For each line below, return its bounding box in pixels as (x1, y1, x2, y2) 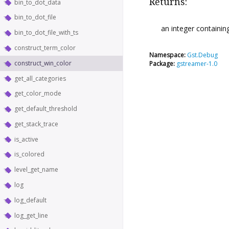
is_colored (14, 150, 44, 159)
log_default (14, 195, 47, 204)
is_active (14, 134, 38, 144)
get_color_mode (14, 89, 61, 98)
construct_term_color (14, 43, 76, 52)
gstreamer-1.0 (176, 59, 217, 68)
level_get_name (14, 165, 58, 174)
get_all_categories (14, 74, 66, 83)
